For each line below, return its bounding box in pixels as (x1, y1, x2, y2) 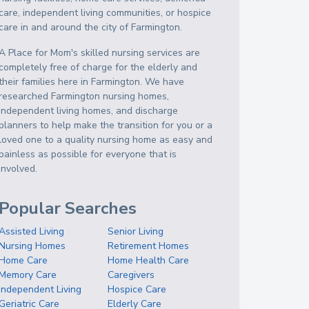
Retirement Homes (108, 239, 190, 252)
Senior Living (108, 225, 164, 238)
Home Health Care (108, 254, 190, 267)
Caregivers (108, 268, 155, 281)
